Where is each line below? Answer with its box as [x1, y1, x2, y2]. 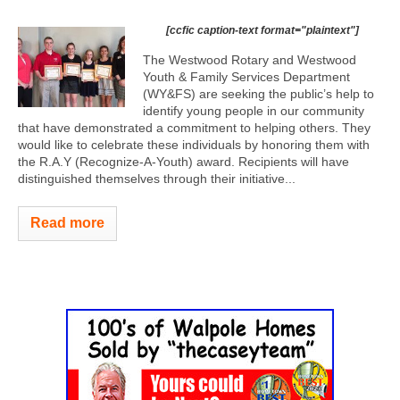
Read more [30, 215, 104, 230]
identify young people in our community [143, 104, 364, 118]
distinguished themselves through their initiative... [18, 171, 296, 186]
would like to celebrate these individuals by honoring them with [18, 137, 370, 152]
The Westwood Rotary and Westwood [143, 53, 356, 67]
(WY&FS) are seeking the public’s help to [143, 87, 374, 101]
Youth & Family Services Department [143, 70, 350, 84]
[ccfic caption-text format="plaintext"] [166, 24, 359, 37]
